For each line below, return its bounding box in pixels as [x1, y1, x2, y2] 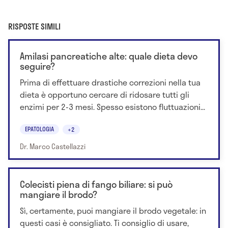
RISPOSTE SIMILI [8, 20, 61, 33]
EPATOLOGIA [25, 124, 54, 133]
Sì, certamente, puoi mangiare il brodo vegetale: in [20, 204, 206, 217]
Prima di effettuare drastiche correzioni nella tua [20, 76, 201, 89]
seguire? [20, 59, 55, 74]
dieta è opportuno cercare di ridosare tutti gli [20, 88, 189, 101]
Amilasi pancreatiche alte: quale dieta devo [20, 49, 197, 64]
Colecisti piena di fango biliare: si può [20, 177, 173, 191]
